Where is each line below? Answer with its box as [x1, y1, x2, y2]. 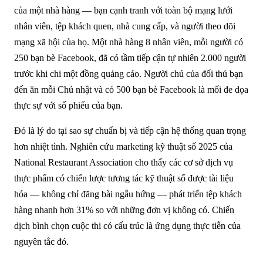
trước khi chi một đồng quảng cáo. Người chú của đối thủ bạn [14, 68, 243, 79]
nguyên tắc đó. [14, 236, 69, 247]
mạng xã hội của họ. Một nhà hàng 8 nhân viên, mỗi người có [14, 36, 243, 47]
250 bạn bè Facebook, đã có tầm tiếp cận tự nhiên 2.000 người [14, 52, 246, 63]
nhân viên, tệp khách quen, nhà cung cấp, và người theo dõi [14, 21, 235, 31]
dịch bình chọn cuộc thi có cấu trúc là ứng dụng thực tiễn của [14, 220, 241, 231]
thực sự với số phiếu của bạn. [14, 100, 123, 110]
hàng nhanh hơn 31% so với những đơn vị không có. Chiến [14, 204, 234, 215]
